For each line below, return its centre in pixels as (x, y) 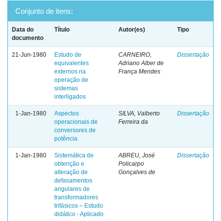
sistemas (66, 88)
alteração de (71, 172)
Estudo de (68, 55)
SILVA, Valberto (139, 113)
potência (66, 139)
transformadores (76, 197)
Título (62, 30)
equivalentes (72, 63)
